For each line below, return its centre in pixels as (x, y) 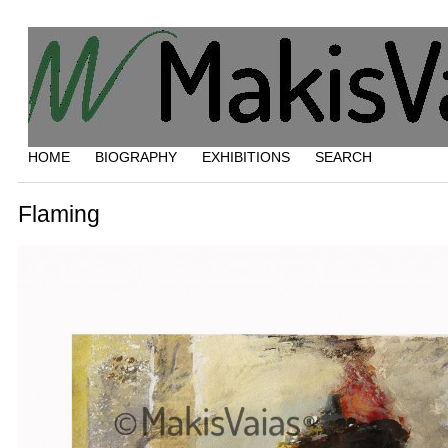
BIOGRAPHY (135, 157)
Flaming (58, 214)
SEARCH (343, 157)
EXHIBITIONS (245, 157)
